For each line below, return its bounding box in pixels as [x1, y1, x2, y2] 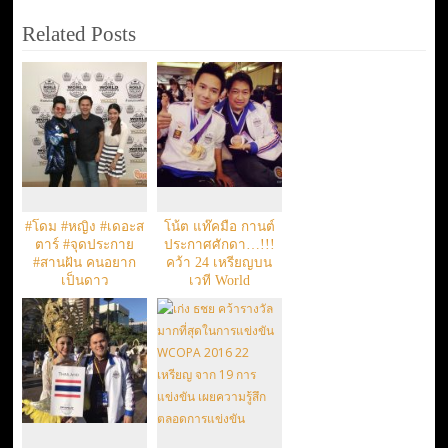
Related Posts [21, 22, 136, 47]
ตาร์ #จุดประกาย [35, 236, 135, 252]
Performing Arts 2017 [157, 308, 282, 324]
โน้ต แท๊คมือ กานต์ [163, 218, 275, 234]
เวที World [188, 272, 250, 288]
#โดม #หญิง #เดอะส [25, 218, 145, 234]
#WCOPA [191, 326, 248, 342]
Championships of [168, 290, 271, 306]
